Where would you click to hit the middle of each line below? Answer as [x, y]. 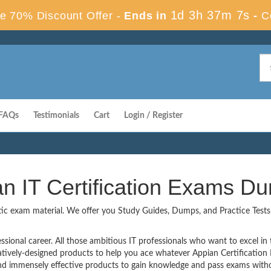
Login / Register [153, 116]
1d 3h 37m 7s [210, 15]
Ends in [145, 16]
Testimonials [56, 116]
